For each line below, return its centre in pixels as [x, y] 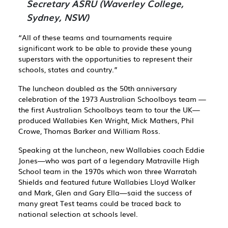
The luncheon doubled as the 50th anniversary [97, 88]
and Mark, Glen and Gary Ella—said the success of [105, 192]
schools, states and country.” [68, 69]
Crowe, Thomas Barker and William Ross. [89, 131]
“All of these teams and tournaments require [95, 37]
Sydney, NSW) [58, 17]
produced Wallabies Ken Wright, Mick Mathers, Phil [106, 120]
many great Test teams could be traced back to [100, 203]
